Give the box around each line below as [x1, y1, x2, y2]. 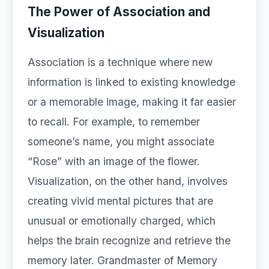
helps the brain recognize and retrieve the [28, 234, 231, 247]
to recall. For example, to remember [28, 115, 200, 128]
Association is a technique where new [28, 56, 213, 68]
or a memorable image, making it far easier [28, 95, 236, 108]
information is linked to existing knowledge [28, 76, 235, 88]
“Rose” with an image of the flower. [28, 155, 200, 168]
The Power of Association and [28, 4, 210, 19]
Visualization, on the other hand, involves [28, 175, 228, 187]
